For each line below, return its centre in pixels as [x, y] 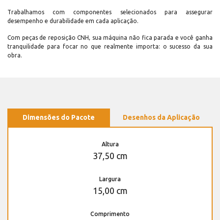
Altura [110, 144]
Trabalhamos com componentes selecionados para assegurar [110, 12]
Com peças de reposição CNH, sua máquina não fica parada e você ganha [110, 38]
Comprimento [110, 214]
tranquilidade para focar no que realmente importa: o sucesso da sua [110, 47]
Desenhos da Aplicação [161, 118]
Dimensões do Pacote [59, 118]
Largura [110, 179]
